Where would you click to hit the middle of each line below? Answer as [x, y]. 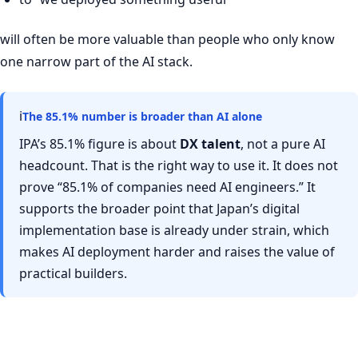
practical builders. [73, 274]
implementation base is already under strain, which [174, 231]
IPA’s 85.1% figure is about [99, 144]
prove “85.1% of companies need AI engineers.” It [167, 187]
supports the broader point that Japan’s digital [159, 209]
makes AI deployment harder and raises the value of [177, 252]
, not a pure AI [283, 144]
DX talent [210, 144]
